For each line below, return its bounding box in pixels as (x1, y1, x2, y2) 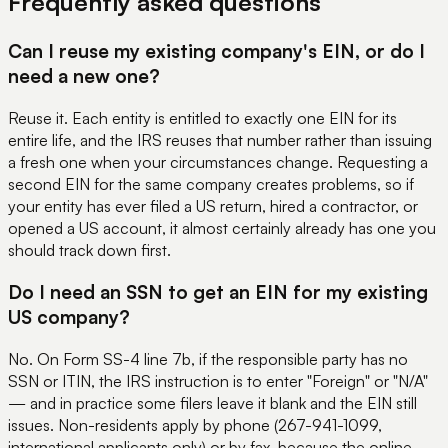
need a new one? (8, 63, 160, 87)
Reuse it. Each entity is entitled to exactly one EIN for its (8, 107, 397, 128)
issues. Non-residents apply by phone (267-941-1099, (8, 414, 382, 435)
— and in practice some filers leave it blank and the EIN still (8, 392, 417, 413)
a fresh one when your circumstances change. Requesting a (8, 151, 428, 172)
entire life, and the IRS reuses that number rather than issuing (8, 129, 432, 150)
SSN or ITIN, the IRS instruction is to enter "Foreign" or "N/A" (8, 370, 428, 391)
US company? (8, 305, 130, 329)
